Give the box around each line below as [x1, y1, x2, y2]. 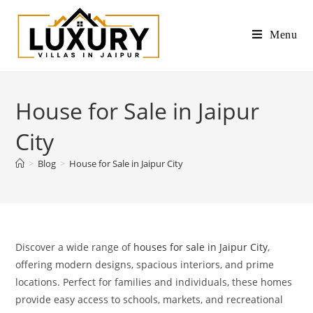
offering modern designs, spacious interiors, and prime [15, 258, 275, 271]
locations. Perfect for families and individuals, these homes [15, 275, 293, 289]
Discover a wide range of [15, 240, 134, 254]
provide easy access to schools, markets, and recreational [15, 293, 284, 306]
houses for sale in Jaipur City [133, 240, 268, 254]
